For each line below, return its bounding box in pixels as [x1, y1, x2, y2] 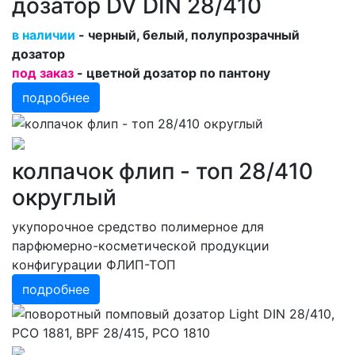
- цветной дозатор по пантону [74, 65, 270, 82]
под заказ [12, 65, 74, 82]
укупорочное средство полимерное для [12, 218, 264, 235]
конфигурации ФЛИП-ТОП [12, 256, 176, 273]
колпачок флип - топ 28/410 [12, 157, 313, 185]
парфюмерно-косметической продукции [12, 237, 269, 254]
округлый [12, 183, 116, 211]
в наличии [12, 27, 75, 44]
